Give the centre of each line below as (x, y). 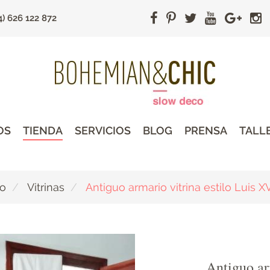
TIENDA (42, 130)
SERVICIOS (102, 130)
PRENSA (206, 130)
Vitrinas (46, 187)
